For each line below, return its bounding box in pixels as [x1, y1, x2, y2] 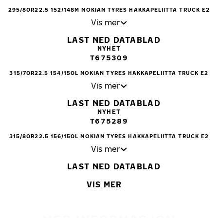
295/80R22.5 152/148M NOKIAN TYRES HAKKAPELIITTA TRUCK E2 [8, 6, 210, 13]
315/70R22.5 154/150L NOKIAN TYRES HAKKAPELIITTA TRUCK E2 [9, 70, 209, 76]
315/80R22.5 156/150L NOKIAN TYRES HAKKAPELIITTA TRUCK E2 [9, 133, 209, 140]
